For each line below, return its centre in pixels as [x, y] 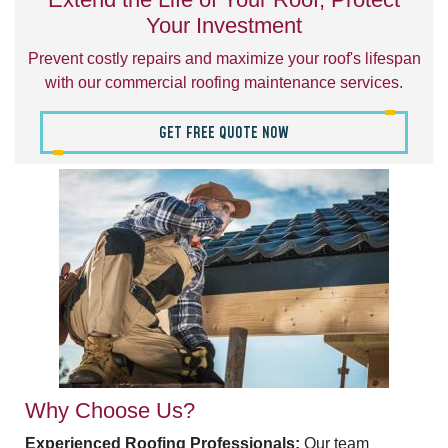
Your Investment [224, 26]
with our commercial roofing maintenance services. [224, 83]
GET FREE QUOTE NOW [224, 133]
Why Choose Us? [110, 411]
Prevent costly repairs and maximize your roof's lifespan [224, 59]
